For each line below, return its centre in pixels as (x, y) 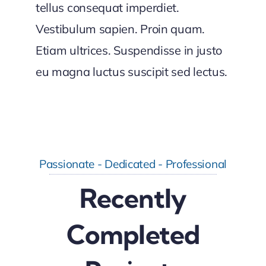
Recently (133, 199)
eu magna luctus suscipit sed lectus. (132, 72)
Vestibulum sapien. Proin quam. (120, 29)
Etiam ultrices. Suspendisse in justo (129, 50)
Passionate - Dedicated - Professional (133, 164)
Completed (133, 235)
